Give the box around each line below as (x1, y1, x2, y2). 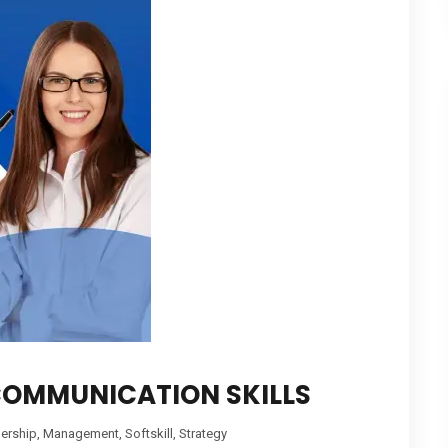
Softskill (125, 426, 173, 442)
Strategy (179, 426, 227, 442)
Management (43, 426, 119, 442)
